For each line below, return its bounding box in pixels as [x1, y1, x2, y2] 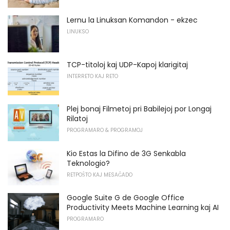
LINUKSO [67, 27, 89, 35]
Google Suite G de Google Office [67, 193, 184, 203]
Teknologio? [67, 158, 110, 168]
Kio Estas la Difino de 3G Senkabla [67, 148, 186, 159]
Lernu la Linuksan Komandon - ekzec [67, 14, 198, 25]
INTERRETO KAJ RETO [67, 72, 118, 80]
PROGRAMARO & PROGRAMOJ [67, 126, 143, 135]
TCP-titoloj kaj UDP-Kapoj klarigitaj [67, 59, 188, 70]
